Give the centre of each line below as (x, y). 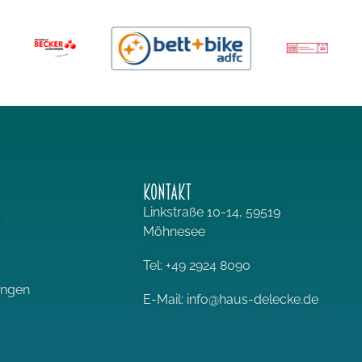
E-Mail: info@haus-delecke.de (231, 299)
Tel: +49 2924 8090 (197, 265)
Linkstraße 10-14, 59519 (212, 212)
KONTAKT (168, 192)
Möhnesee (175, 231)
